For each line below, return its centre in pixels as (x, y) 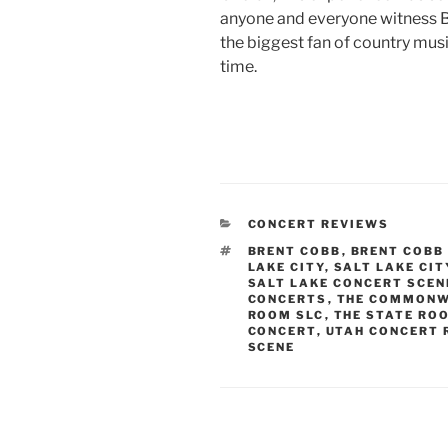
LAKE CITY (286, 267)
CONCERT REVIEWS (318, 224)
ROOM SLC (286, 315)
